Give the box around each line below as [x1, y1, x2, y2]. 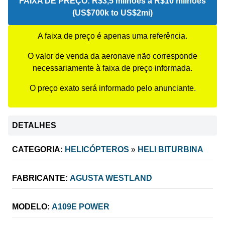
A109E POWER [52, 202, 109, 211]
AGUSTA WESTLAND [70, 173, 152, 182]
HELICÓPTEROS [65, 145, 129, 154]
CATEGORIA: [12, 145, 63, 154]
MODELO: [12, 202, 50, 211]
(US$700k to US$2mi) [72, 8, 153, 17]
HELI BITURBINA [138, 145, 203, 154]
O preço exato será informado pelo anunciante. [29, 83, 196, 92]
